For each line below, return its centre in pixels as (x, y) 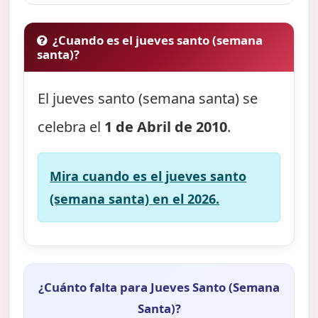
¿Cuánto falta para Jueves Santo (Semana (159, 287)
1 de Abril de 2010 (166, 126)
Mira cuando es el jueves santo (148, 176)
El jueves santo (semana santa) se (148, 98)
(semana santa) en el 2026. (135, 198)
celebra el (71, 126)
